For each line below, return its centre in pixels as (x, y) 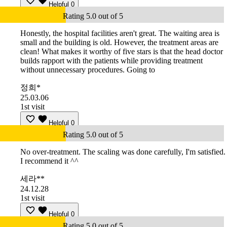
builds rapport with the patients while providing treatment (111, 61)
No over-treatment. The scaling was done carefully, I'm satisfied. (123, 152)
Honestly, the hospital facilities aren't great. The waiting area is (120, 33)
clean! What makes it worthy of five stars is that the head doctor (122, 52)
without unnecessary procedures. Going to (88, 70)
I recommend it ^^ (49, 161)
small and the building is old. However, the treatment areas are (119, 43)
